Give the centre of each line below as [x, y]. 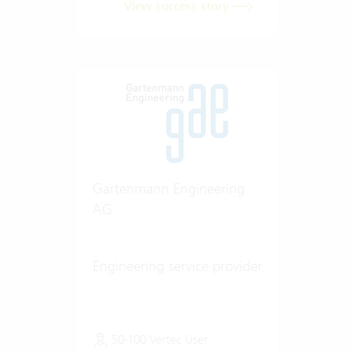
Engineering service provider [177, 265]
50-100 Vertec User [158, 339]
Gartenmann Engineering [168, 188]
